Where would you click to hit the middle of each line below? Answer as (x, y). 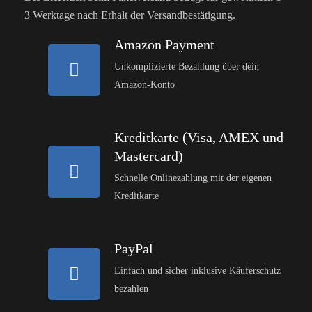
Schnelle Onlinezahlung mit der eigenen (193, 178)
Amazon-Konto (145, 85)
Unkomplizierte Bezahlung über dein (187, 67)
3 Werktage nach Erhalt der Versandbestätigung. (130, 15)
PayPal (134, 249)
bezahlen (132, 289)
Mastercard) (149, 156)
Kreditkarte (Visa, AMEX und (199, 138)
